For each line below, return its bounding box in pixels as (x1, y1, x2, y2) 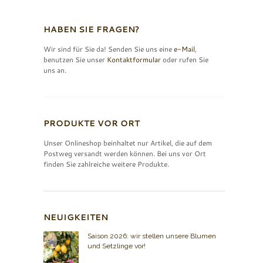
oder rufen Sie (161, 54, 208, 65)
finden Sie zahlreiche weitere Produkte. (43, 159, 169, 169)
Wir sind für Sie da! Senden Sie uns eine (43, 43, 174, 54)
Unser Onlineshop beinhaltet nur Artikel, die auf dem (43, 137, 212, 148)
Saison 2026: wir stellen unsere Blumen (87, 232, 216, 241)
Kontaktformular (107, 54, 161, 65)
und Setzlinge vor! (87, 242, 146, 251)
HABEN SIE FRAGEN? (43, 23, 139, 35)
